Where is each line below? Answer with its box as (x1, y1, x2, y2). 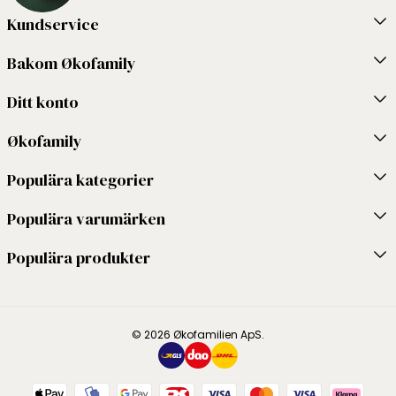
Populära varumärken (7, 208, 165, 230)
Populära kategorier (7, 169, 154, 191)
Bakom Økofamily (7, 52, 136, 74)
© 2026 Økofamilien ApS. (132, 327, 264, 342)
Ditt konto (7, 91, 79, 113)
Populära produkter (7, 247, 150, 269)
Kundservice (7, 13, 99, 35)
